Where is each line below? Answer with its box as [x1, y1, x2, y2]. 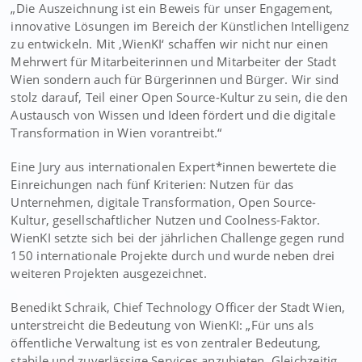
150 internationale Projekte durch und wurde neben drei [11, 247, 335, 263]
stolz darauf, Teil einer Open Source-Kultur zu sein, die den [11, 89, 347, 105]
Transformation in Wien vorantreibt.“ [11, 124, 222, 141]
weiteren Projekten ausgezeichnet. [11, 265, 207, 281]
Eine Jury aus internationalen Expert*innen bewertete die [11, 158, 337, 175]
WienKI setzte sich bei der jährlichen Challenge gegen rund [11, 229, 345, 246]
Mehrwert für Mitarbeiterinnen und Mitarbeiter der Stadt [11, 53, 336, 69]
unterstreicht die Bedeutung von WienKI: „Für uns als [11, 317, 314, 333]
